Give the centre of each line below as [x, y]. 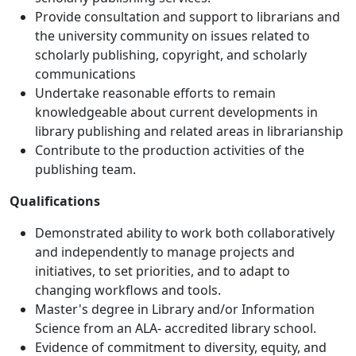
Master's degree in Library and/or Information [175, 310]
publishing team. [85, 170]
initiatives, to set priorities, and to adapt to [163, 271]
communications [85, 74]
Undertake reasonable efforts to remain [155, 93]
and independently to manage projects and [165, 252]
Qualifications [55, 201]
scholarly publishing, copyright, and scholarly [171, 55]
